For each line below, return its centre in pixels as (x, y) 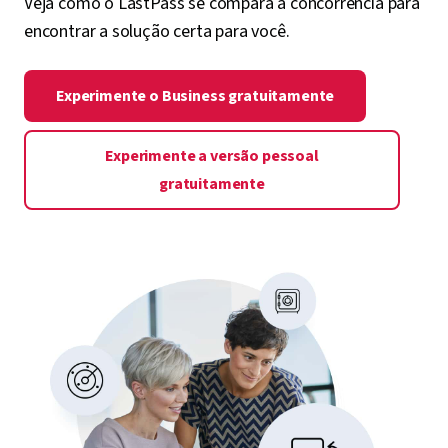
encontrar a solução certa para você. (157, 31)
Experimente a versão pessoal (212, 156)
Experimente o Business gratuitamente (195, 96)
